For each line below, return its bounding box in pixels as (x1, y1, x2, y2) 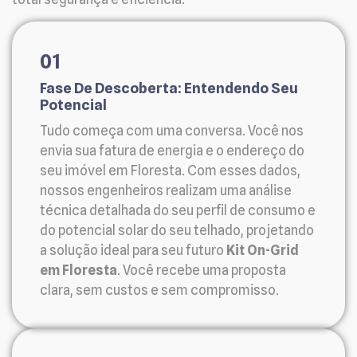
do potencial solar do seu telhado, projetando (40, 222, 314, 238)
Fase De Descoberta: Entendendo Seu (40, 79, 298, 96)
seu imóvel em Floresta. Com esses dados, (40, 162, 300, 178)
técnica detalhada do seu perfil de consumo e (40, 202, 316, 218)
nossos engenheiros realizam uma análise (40, 182, 292, 198)
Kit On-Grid (226, 241, 299, 258)
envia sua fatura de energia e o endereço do (40, 142, 304, 159)
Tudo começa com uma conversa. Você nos (40, 122, 304, 139)
